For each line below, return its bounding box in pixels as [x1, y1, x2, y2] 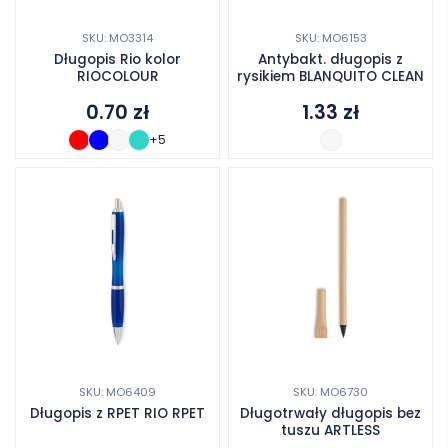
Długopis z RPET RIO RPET [30, 403, 205, 423]
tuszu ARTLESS [281, 420, 380, 440]
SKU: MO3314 [82, 30, 153, 47]
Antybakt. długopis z [258, 50, 403, 70]
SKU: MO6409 [79, 383, 156, 400]
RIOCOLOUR [76, 67, 159, 87]
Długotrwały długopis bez [240, 403, 421, 423]
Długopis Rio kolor [54, 50, 181, 70]
